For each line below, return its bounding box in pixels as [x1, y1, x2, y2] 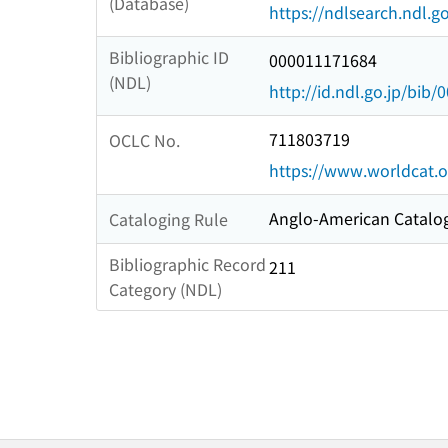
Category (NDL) [109, 277, 222, 302]
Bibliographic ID [109, 45, 229, 70]
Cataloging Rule [109, 206, 228, 231]
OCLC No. [109, 127, 180, 152]
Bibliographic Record [109, 252, 266, 277]
